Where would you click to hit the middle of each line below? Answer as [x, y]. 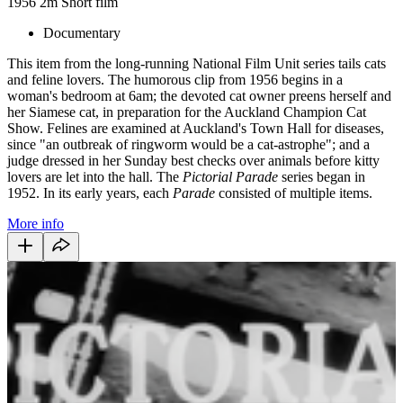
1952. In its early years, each [90, 193]
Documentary [82, 32]
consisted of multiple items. [296, 193]
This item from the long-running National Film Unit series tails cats [197, 63]
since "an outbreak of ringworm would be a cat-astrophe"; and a [188, 144]
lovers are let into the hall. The [95, 176]
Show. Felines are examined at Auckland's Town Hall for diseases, [196, 128]
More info [36, 223]
